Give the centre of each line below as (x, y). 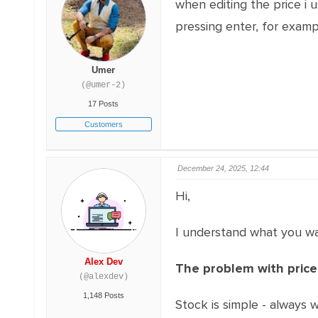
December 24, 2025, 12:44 (223, 168)
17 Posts (104, 104)
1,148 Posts (103, 295)
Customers (103, 124)
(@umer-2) (104, 85)
